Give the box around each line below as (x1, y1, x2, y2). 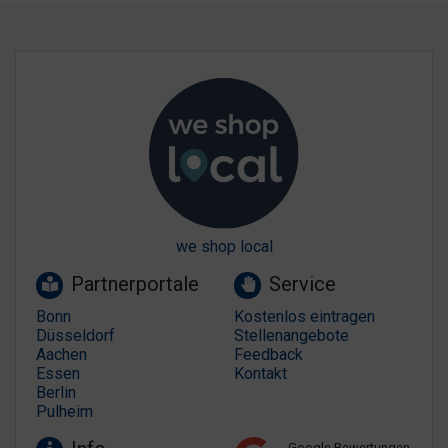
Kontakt (234, 364, 287, 384)
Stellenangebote (234, 326, 349, 346)
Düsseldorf (36, 326, 115, 346)
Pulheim (36, 402, 93, 422)
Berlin (36, 383, 76, 403)
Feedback (234, 345, 303, 365)
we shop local (175, 236, 273, 256)
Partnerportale (71, 271, 200, 296)
